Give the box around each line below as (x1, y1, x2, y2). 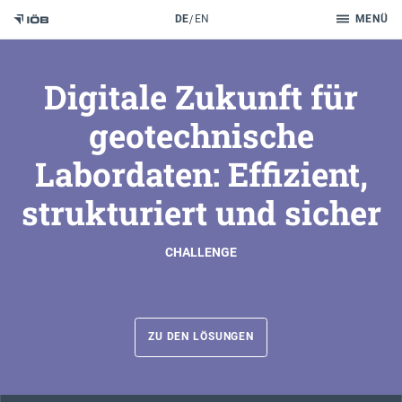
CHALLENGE (165, 244, 237, 259)
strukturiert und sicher (21, 189, 381, 234)
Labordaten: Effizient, (34, 151, 368, 196)
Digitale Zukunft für (44, 74, 358, 118)
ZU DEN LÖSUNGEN (147, 330, 255, 344)
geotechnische (88, 112, 314, 157)
